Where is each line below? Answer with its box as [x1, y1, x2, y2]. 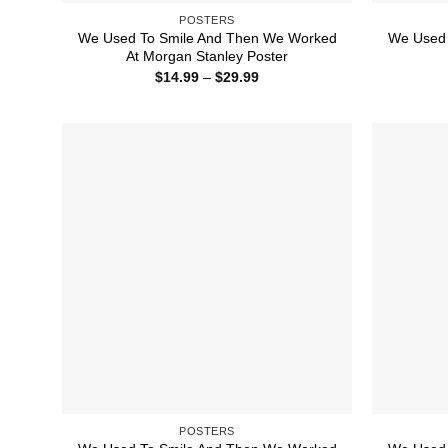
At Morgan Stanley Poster [126, 48, 288, 65]
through [258, 109, 307, 126]
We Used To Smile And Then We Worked [77, 30, 337, 47]
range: [258, 81, 299, 98]
